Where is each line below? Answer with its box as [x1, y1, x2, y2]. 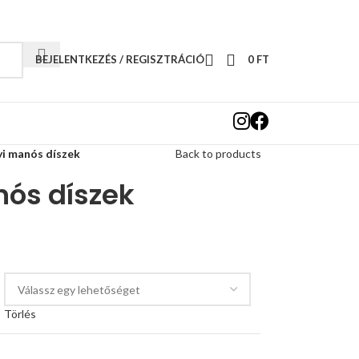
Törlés [3, 307, 36, 321]
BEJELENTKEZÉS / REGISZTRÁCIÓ [35, 53, 204, 66]
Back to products [175, 147, 261, 160]
